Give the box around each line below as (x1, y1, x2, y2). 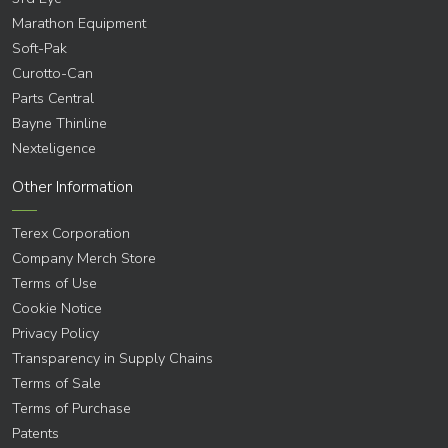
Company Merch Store (12, 248, 156, 269)
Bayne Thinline (12, 113, 107, 134)
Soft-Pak (12, 38, 67, 59)
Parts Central (12, 88, 94, 109)
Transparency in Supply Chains (12, 348, 213, 369)
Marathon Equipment (12, 13, 146, 34)
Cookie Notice (12, 298, 102, 319)
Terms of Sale (12, 373, 101, 394)
